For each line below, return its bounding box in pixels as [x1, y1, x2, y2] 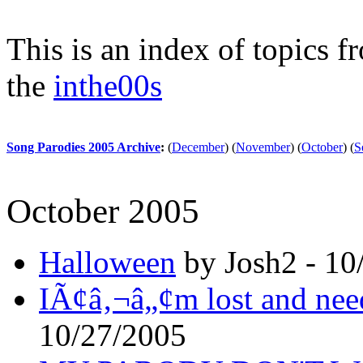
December [172, 139, 224, 154]
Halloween [39, 244, 176, 280]
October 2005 [6, 191, 199, 230]
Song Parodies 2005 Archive [6, 139, 160, 154]
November [236, 139, 290, 154]
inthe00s [53, 67, 162, 103]
